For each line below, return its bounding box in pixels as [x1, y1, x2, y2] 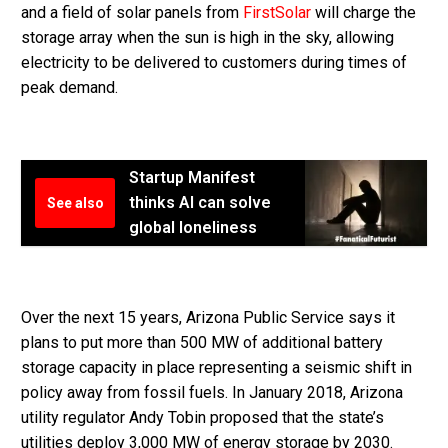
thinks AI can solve [129, 193, 271, 213]
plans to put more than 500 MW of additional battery [21, 333, 383, 353]
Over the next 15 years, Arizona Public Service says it [21, 308, 395, 328]
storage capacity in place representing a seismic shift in [21, 358, 412, 378]
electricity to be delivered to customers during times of [21, 53, 407, 73]
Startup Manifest [129, 168, 255, 188]
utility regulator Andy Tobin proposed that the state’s [21, 408, 384, 428]
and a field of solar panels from [21, 3, 243, 23]
